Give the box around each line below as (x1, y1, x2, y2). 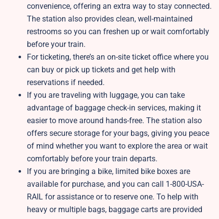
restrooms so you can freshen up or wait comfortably (27, 27, 209, 37)
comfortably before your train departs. (27, 154, 159, 164)
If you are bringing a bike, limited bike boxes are (27, 167, 190, 176)
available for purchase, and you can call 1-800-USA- (27, 179, 204, 189)
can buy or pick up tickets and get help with (27, 65, 175, 75)
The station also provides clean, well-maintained (27, 14, 193, 24)
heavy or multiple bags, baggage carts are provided (27, 205, 202, 215)
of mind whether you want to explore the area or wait (27, 141, 208, 151)
